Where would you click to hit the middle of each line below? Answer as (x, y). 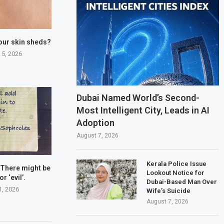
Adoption (96, 122)
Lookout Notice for (176, 172)
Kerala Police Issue (177, 163)
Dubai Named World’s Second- (138, 97)
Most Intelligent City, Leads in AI (143, 110)
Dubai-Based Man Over (182, 181)
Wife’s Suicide (169, 190)
